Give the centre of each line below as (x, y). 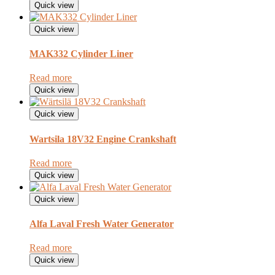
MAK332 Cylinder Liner (81, 54)
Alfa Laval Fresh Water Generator (102, 224)
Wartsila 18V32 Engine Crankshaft (103, 139)
